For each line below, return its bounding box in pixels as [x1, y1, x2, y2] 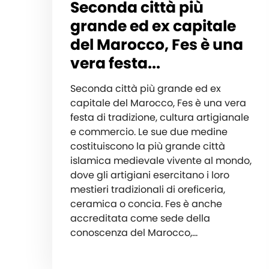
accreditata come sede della [70, 211, 210, 226]
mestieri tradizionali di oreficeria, [70, 183, 225, 197]
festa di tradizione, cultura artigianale [70, 110, 249, 125]
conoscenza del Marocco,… [70, 226, 198, 240]
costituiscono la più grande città [70, 139, 225, 154]
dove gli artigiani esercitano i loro [70, 168, 229, 183]
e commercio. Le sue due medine [70, 125, 228, 139]
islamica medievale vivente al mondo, [70, 154, 252, 168]
